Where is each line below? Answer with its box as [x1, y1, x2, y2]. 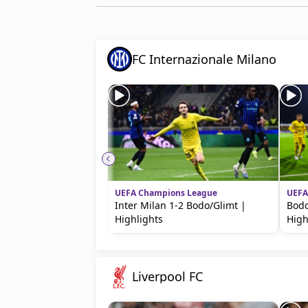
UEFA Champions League [115, 187, 217, 199]
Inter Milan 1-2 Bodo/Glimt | [115, 199, 246, 212]
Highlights [115, 212, 163, 225]
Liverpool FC [132, 268, 203, 285]
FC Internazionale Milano [132, 51, 276, 67]
